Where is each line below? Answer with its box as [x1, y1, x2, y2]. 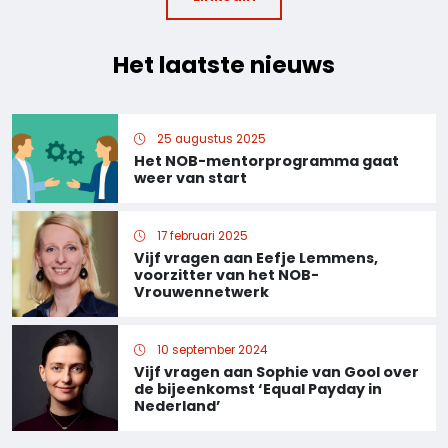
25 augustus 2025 [154, 131, 266, 148]
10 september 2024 [154, 342, 267, 359]
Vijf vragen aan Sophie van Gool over [134, 362, 419, 383]
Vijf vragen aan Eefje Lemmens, [134, 248, 378, 269]
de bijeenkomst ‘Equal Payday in [134, 379, 382, 400]
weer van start [134, 168, 247, 189]
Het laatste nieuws [113, 48, 335, 81]
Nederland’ [134, 396, 221, 417]
